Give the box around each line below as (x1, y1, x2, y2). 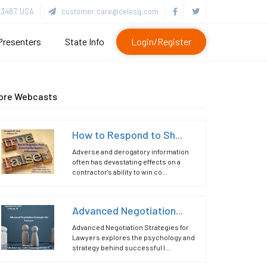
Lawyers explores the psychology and (72, 233, 195, 241)
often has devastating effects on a (72, 157, 181, 166)
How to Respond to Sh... (72, 128, 183, 141)
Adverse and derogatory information (72, 147, 190, 156)
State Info (65, 36, 104, 47)
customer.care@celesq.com (56, 7, 159, 16)
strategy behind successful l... (72, 243, 171, 252)
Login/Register (131, 36, 191, 47)
